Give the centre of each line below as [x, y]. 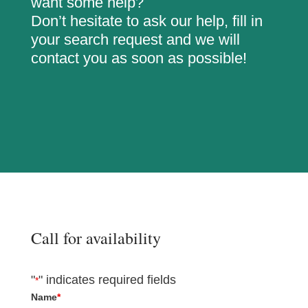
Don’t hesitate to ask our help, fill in [146, 21]
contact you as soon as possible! [139, 58]
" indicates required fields [107, 279]
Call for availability [96, 238]
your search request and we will [135, 39]
